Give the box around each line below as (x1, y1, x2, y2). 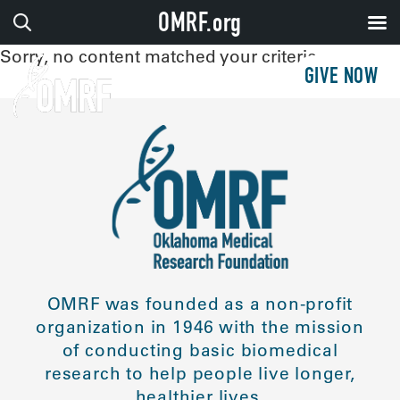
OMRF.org (157, 12, 243, 39)
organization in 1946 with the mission (36, 316, 364, 338)
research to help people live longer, (45, 362, 355, 385)
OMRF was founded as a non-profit (46, 293, 354, 315)
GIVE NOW (304, 67, 379, 89)
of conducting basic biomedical (62, 339, 338, 362)
